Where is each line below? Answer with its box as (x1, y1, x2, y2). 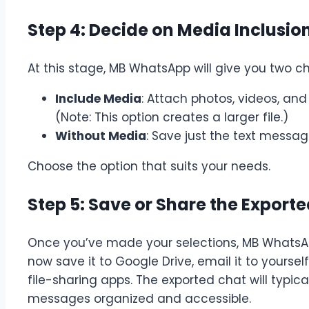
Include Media (55, 90, 141, 107)
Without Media (55, 127, 146, 144)
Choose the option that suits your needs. (28, 157, 270, 175)
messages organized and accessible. (28, 290, 251, 307)
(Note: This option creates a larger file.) (55, 108, 288, 126)
